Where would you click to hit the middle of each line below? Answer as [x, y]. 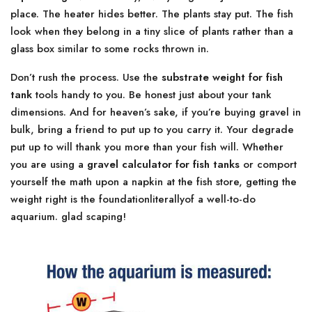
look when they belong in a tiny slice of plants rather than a [152, 31]
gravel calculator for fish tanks [163, 164]
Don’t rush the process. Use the [86, 77]
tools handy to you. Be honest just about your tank [152, 95]
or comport [268, 164]
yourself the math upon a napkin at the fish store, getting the [154, 182]
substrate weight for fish [222, 77]
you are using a [49, 164]
